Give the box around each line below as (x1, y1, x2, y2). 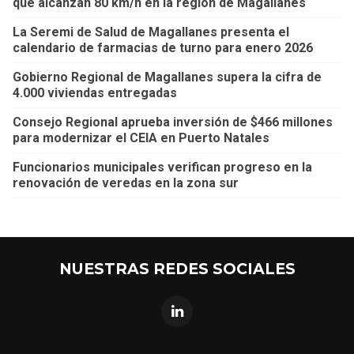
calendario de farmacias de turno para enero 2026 (13, 40, 313, 55)
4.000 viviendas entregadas (13, 85, 177, 100)
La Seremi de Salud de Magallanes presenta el (13, 24, 289, 40)
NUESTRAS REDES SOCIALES (58, 258, 296, 278)
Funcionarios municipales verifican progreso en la (13, 159, 312, 175)
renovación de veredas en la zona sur (13, 175, 239, 190)
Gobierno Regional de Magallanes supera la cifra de (13, 69, 322, 85)
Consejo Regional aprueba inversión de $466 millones (13, 114, 333, 130)
